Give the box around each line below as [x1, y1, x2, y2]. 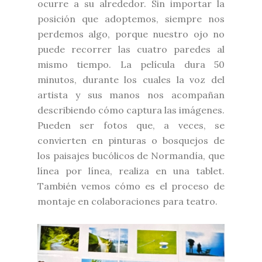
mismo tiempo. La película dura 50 [37, 58, 225, 70]
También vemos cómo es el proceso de [37, 180, 225, 192]
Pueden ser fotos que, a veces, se [37, 119, 225, 131]
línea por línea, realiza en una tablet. [37, 164, 225, 177]
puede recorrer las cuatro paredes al [37, 43, 225, 55]
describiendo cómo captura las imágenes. [37, 104, 225, 116]
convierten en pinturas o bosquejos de [37, 134, 225, 146]
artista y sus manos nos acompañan [37, 88, 225, 101]
